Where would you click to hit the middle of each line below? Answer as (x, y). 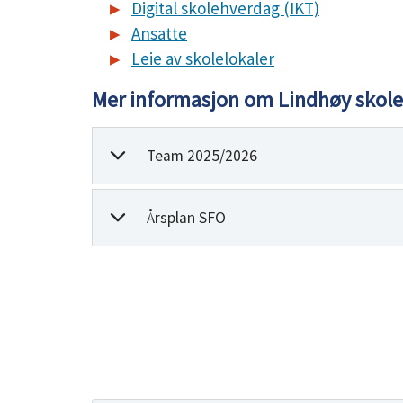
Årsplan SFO (186, 218)
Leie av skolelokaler (203, 58)
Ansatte (159, 33)
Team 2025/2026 (202, 156)
